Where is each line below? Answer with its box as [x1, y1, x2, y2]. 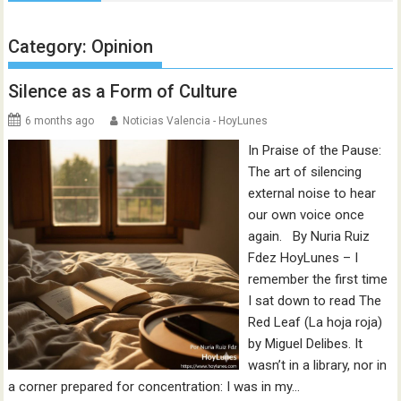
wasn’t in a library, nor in [247, 357, 387, 373]
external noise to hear [247, 185, 376, 201]
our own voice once [247, 207, 364, 223]
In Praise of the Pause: [247, 142, 381, 158]
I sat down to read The [247, 293, 381, 309]
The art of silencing [247, 164, 362, 180]
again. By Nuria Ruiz [247, 228, 370, 244]
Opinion [91, 36, 154, 57]
